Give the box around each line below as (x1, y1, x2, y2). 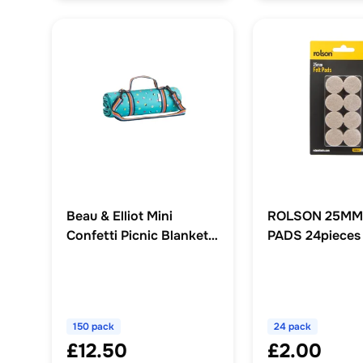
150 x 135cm (66, 246, 141, 264)
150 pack (73, 320, 114, 334)
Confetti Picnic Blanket (66, 227, 208, 245)
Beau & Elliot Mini (66, 207, 173, 225)
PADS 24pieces (267, 227, 361, 245)
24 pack (274, 320, 311, 334)
